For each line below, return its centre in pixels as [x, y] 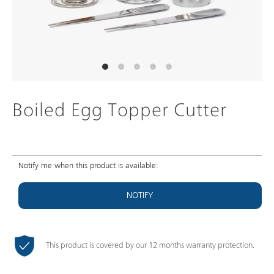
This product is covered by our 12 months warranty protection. [150, 246]
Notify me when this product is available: [88, 166]
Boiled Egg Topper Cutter [120, 111]
